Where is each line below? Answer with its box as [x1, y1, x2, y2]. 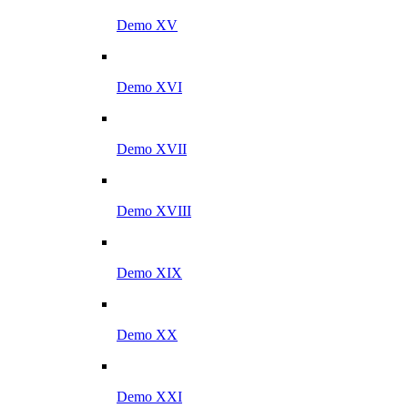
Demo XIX [117, 264, 182, 280]
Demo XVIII [117, 202, 191, 219]
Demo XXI [117, 388, 182, 404]
